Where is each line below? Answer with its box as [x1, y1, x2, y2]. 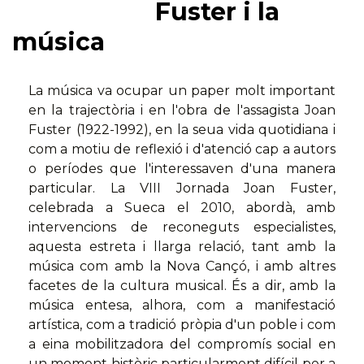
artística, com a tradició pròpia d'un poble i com [28, 317, 336, 333]
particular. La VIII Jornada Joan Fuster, [28, 180, 336, 197]
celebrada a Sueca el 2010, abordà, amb [28, 200, 336, 216]
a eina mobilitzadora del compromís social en [28, 336, 336, 353]
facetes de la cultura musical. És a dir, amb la [28, 278, 336, 294]
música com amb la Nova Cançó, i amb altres [28, 258, 336, 275]
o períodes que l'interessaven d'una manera [28, 161, 336, 177]
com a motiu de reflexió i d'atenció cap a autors [28, 141, 336, 158]
